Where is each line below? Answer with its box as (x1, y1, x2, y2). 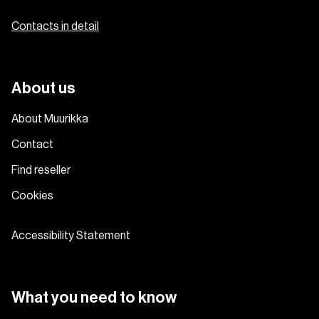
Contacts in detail (11, 20, 99, 32)
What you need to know (11, 289, 177, 305)
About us (11, 80, 75, 96)
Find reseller (11, 164, 70, 176)
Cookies (11, 189, 53, 202)
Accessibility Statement (11, 229, 130, 241)
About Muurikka (11, 113, 88, 125)
